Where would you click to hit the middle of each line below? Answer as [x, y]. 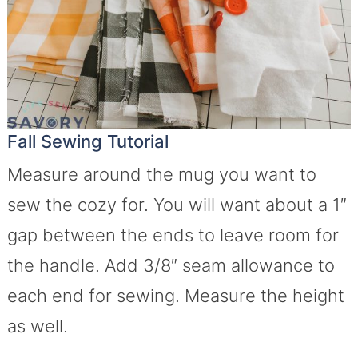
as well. [37, 326]
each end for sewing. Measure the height [175, 296]
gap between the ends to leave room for [173, 235]
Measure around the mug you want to [161, 175]
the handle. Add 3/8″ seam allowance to [171, 266]
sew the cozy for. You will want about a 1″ [177, 205]
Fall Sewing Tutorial [88, 142]
